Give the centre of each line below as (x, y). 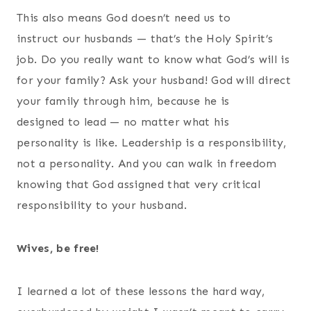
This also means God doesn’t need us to (124, 17)
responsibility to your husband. (102, 205)
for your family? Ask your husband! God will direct (154, 80)
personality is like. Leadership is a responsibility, (152, 142)
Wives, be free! (58, 248)
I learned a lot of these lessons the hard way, (141, 291)
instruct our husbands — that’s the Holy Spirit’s (145, 38)
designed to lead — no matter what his (123, 121)
